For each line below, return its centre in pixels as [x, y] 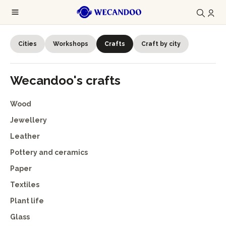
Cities [27, 44]
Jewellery [29, 120]
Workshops [71, 44]
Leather [25, 136]
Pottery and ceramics [49, 152]
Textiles [25, 185]
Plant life [27, 201]
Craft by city [161, 44]
